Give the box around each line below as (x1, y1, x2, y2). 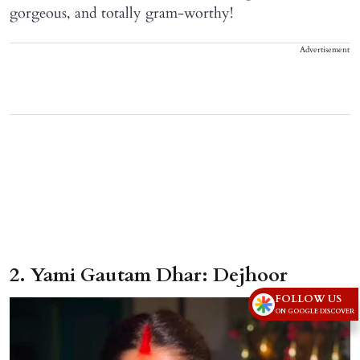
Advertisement (300, 43, 350, 55)
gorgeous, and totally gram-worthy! (10, 2, 233, 23)
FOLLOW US (275, 292, 342, 307)
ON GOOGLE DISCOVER (275, 307, 355, 317)
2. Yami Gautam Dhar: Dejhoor (10, 261, 288, 288)
